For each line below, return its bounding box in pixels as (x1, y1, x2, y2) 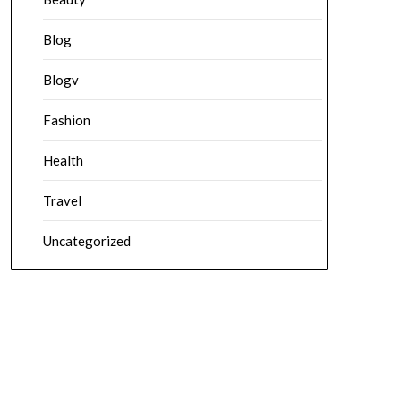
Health (42, 152, 83, 168)
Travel (42, 192, 81, 209)
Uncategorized (42, 233, 131, 249)
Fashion (42, 112, 90, 128)
